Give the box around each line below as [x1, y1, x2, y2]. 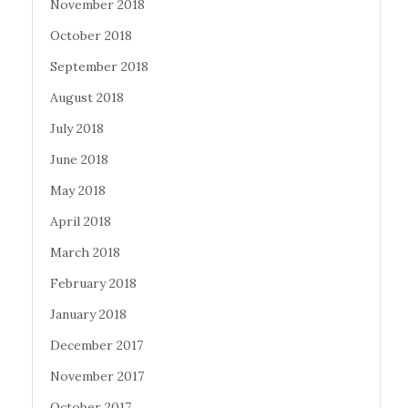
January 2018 [50, 305, 127, 322]
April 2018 [50, 212, 111, 229]
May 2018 [50, 181, 106, 199]
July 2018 [50, 119, 104, 137]
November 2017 [50, 367, 144, 384]
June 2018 [50, 150, 108, 168]
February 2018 [50, 274, 137, 291]
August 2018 [50, 88, 124, 106]
